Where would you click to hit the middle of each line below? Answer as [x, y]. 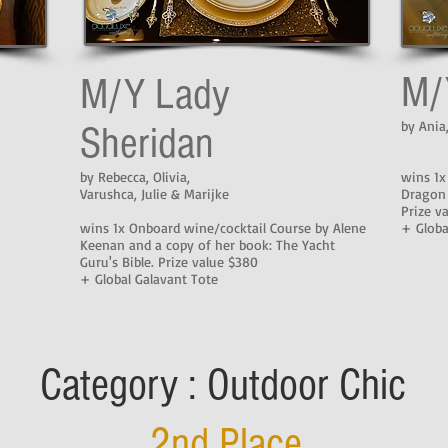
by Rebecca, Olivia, [135, 176]
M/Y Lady [155, 94]
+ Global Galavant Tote [149, 278]
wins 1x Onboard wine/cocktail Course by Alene [223, 227]
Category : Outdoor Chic [223, 385]
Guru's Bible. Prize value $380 [169, 261]
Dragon [423, 193]
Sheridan [147, 143]
